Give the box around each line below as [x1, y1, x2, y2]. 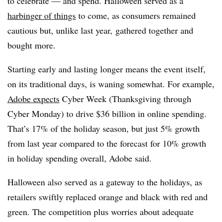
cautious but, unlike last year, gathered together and [7, 24, 193, 36]
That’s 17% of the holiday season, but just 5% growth [7, 122, 200, 134]
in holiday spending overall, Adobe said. [7, 152, 152, 164]
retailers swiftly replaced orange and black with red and [7, 191, 208, 203]
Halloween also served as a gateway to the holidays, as [7, 176, 202, 188]
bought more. [7, 39, 55, 51]
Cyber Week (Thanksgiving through [59, 93, 191, 105]
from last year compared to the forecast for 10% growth [7, 137, 206, 149]
